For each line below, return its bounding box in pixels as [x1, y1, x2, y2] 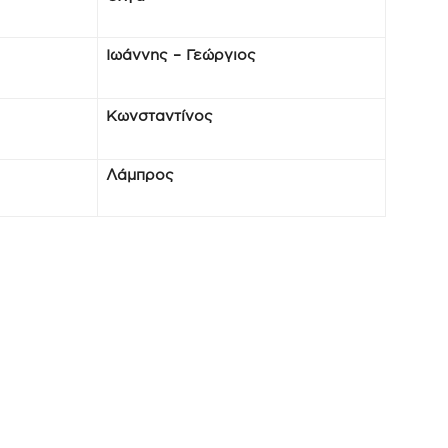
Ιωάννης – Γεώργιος [106, 46, 256, 63]
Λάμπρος [106, 166, 174, 183]
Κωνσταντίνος [106, 107, 213, 124]
